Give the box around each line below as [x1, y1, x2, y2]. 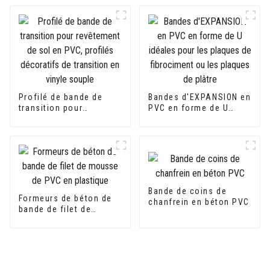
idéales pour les [148, 113, 218, 124]
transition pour [18, 102, 83, 113]
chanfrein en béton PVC [148, 196, 250, 207]
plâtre [148, 146, 174, 156]
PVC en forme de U [148, 102, 229, 113]
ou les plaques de [148, 135, 225, 145]
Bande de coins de [148, 186, 227, 196]
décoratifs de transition [18, 135, 121, 145]
